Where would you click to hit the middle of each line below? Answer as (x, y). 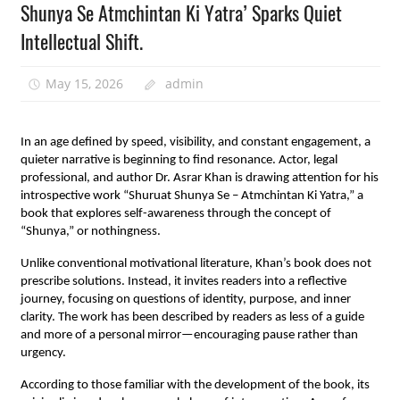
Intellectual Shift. (81, 42)
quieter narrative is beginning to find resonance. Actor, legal (179, 161)
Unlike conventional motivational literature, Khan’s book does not (196, 264)
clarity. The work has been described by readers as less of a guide (192, 318)
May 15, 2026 (85, 83)
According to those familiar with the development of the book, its (195, 386)
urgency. (43, 354)
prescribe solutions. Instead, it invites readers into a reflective (183, 282)
